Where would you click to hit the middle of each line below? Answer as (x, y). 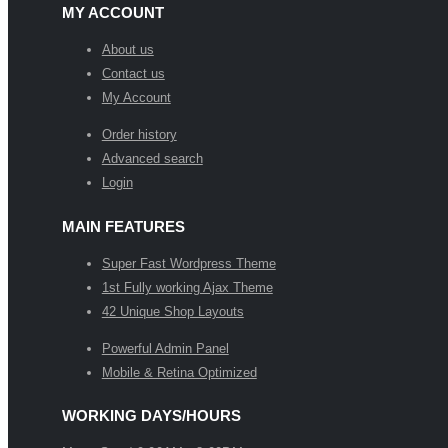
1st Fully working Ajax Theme (187, 287)
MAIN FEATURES (123, 226)
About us (127, 49)
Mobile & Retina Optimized (179, 372)
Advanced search (152, 158)
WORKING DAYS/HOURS (151, 416)
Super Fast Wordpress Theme (188, 263)
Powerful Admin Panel (165, 348)
